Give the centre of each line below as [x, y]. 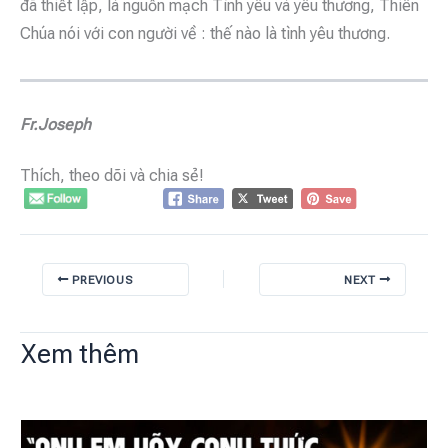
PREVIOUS [100, 279]
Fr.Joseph [55, 124]
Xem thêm [80, 353]
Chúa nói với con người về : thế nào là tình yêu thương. [205, 34]
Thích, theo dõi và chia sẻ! [112, 176]
